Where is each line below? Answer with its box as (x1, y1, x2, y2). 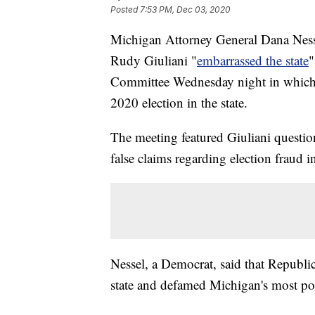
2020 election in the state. (110, 93, 247, 111)
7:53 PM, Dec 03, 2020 (140, 4, 231, 15)
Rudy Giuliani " (110, 51, 197, 69)
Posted (110, 4, 140, 15)
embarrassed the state (197, 51, 309, 69)
